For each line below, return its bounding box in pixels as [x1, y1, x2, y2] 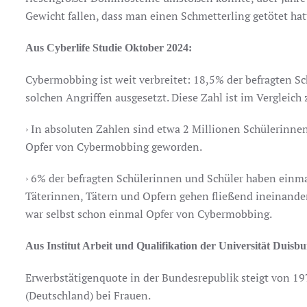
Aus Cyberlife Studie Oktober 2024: [25, 42, 193, 53]
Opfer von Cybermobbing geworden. [25, 139, 203, 154]
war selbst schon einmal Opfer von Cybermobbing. [25, 206, 273, 221]
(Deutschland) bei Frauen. [25, 288, 151, 303]
